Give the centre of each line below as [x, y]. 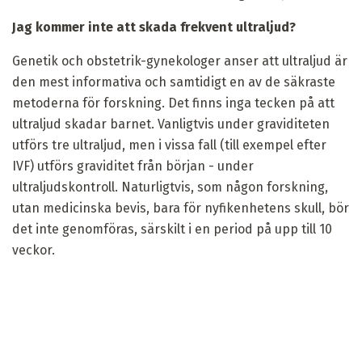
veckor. [34, 250]
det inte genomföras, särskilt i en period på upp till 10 [172, 229]
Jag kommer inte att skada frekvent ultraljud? [154, 27]
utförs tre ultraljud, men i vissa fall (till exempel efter [169, 145]
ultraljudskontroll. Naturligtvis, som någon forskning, [170, 187]
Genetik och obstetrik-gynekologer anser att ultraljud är [180, 61]
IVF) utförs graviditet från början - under [133, 166]
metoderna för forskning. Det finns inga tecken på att [173, 103]
